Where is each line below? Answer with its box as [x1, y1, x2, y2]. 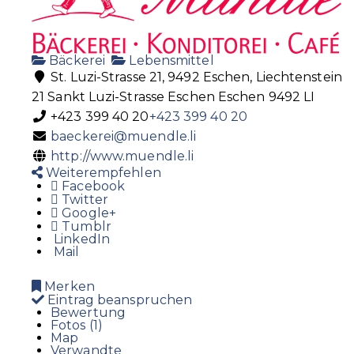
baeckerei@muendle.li [51, 129, 197, 145]
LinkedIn [51, 232, 110, 247]
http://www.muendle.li [51, 149, 194, 164]
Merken [41, 279, 95, 295]
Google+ [58, 205, 116, 221]
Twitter [58, 192, 108, 208]
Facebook [58, 179, 126, 194]
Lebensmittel [126, 53, 214, 69]
